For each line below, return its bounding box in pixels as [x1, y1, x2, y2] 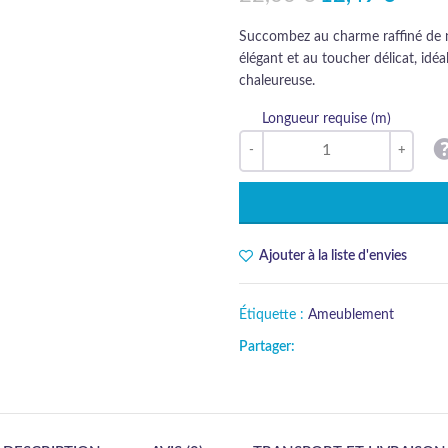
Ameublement [308, 307, 394, 322]
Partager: [239, 339, 295, 354]
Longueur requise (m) [262, 111, 391, 126]
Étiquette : [239, 307, 308, 322]
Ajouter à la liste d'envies [259, 248, 408, 263]
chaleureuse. [239, 73, 315, 88]
